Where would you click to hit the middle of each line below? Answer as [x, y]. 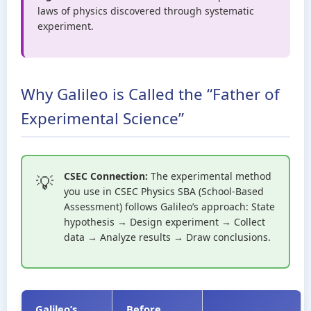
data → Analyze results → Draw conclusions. [167, 237]
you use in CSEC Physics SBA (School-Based [164, 191]
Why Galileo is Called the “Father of [150, 94]
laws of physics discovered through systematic [146, 11]
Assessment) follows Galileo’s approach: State [169, 207]
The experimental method [210, 176]
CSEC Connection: [106, 176]
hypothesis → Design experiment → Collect [165, 222]
